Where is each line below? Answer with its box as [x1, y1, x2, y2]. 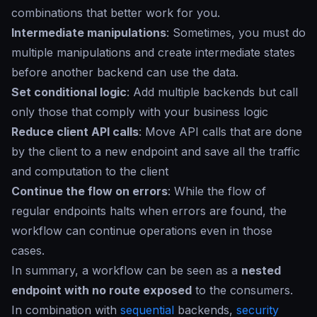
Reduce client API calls [11, 125, 139, 139]
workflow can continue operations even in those [11, 224, 272, 238]
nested [241, 263, 281, 277]
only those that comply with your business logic [11, 105, 268, 119]
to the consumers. [192, 283, 293, 297]
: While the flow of [168, 184, 266, 198]
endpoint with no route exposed [11, 283, 192, 297]
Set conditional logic [11, 85, 127, 99]
